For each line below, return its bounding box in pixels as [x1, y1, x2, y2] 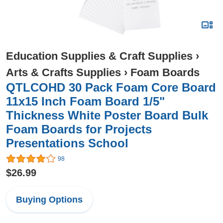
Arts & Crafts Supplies [6, 66, 121, 79]
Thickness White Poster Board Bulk [6, 109, 208, 122]
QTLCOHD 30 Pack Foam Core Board [6, 81, 216, 94]
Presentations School [6, 136, 128, 150]
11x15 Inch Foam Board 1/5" [6, 95, 165, 108]
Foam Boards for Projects [6, 122, 152, 136]
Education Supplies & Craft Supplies [6, 50, 193, 62]
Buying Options [16, 195, 83, 205]
